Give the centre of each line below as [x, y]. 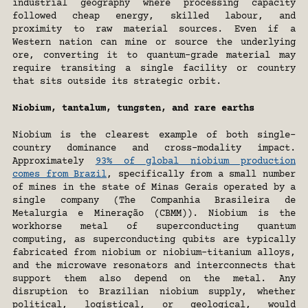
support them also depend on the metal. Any [154, 279]
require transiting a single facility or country [154, 69]
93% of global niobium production [196, 162]
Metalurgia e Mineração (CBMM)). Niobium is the [154, 214]
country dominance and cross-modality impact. [154, 149]
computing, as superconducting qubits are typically [154, 240]
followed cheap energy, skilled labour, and [154, 17]
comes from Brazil [60, 175]
